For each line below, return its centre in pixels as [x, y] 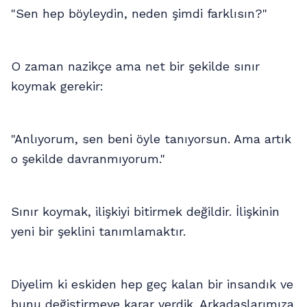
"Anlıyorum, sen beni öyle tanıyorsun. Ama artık [151, 139]
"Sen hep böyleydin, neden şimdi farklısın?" [139, 14]
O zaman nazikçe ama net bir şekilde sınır [135, 66]
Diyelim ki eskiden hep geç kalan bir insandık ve [152, 284]
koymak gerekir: [57, 86]
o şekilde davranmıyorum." [88, 159]
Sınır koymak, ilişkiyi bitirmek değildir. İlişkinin [145, 212]
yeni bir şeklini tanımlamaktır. [98, 232]
